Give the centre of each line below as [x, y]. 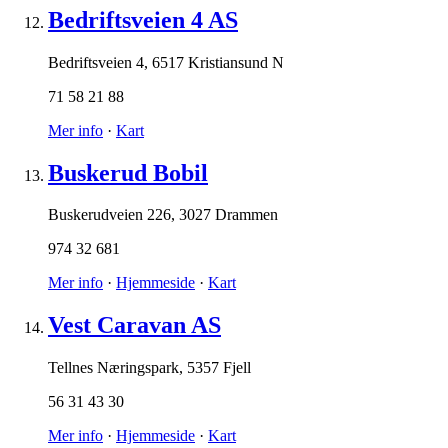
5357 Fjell [219, 368]
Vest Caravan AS [134, 325]
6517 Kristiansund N [218, 62]
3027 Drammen [228, 215]
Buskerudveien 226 [109, 215]
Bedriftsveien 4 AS [143, 19]
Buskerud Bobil [128, 172]
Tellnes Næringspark [113, 368]
